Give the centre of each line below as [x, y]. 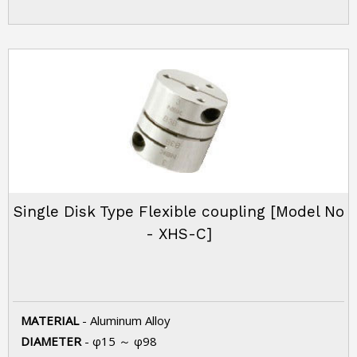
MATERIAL [51, 320]
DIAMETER [53, 341]
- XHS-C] [178, 234]
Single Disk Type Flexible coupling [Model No [178, 212]
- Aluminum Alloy [126, 320]
